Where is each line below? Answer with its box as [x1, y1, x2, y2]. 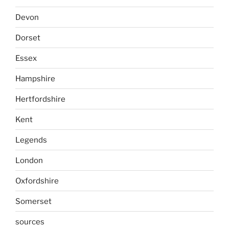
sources [15, 217, 44, 226]
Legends [15, 135, 47, 145]
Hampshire [15, 74, 55, 83]
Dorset [15, 33, 40, 42]
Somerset [15, 196, 52, 206]
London [15, 155, 43, 165]
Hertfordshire [15, 94, 65, 104]
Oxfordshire [15, 176, 59, 186]
